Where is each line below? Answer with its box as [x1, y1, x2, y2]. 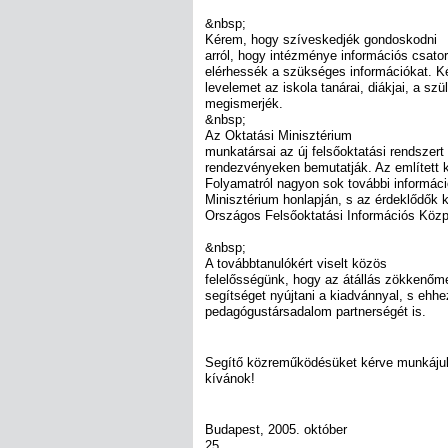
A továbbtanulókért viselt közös [205, 255, 387, 271]
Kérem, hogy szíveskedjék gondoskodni [205, 31, 437, 47]
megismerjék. [205, 95, 283, 111]
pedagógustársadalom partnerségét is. [205, 303, 426, 319]
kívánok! [205, 371, 255, 387]
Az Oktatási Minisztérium [205, 127, 352, 143]
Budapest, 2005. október [205, 422, 347, 438]
